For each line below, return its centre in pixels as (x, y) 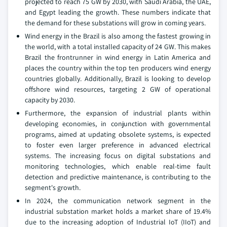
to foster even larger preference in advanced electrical (118, 145)
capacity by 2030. (50, 100)
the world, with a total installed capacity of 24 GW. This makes (118, 47)
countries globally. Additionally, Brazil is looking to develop (118, 79)
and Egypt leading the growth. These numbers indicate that (118, 12)
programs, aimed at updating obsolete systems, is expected (118, 135)
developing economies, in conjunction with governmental (118, 124)
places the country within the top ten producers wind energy (118, 68)
